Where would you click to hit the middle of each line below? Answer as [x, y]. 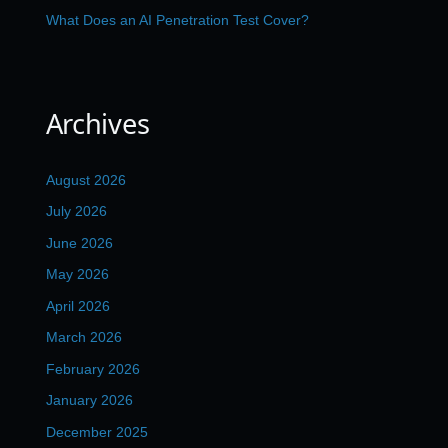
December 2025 [96, 431]
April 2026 [77, 305]
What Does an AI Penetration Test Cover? [177, 20]
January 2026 [89, 400]
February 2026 [92, 368]
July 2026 [76, 211]
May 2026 [77, 274]
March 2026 [83, 337]
